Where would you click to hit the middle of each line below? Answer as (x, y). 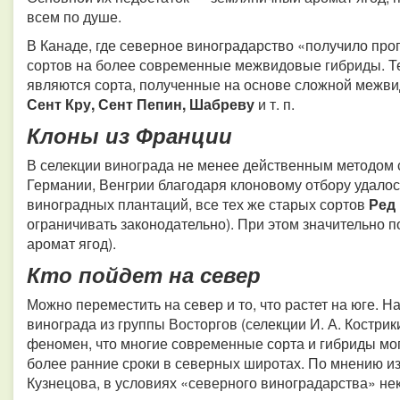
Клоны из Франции (129, 135)
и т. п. (276, 104)
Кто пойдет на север (144, 274)
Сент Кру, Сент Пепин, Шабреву (142, 104)
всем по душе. (74, 17)
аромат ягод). (71, 243)
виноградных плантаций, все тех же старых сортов (198, 204)
